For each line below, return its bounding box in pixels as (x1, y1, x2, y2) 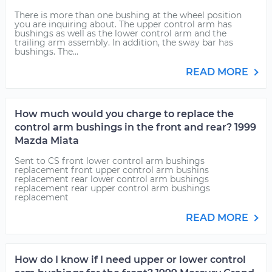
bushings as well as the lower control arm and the (15, 28, 226, 39)
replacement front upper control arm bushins (15, 165, 209, 175)
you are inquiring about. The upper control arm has (15, 19, 232, 30)
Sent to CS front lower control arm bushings (15, 155, 205, 166)
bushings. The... (15, 46, 78, 57)
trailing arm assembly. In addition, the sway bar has (15, 37, 233, 48)
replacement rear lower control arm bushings (15, 174, 209, 185)
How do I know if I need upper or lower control (15, 254, 246, 265)
